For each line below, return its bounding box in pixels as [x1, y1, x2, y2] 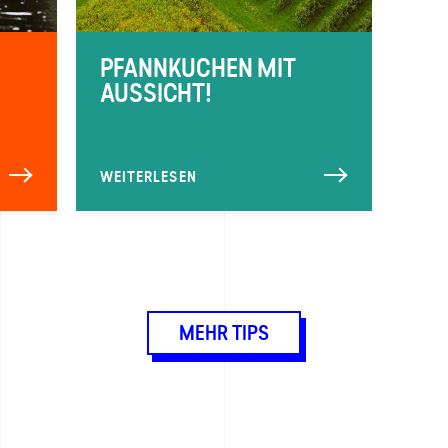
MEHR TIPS [179, 321, 269, 346]
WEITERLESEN [99, 168, 197, 187]
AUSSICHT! [99, 78, 212, 109]
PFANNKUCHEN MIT [99, 53, 296, 84]
